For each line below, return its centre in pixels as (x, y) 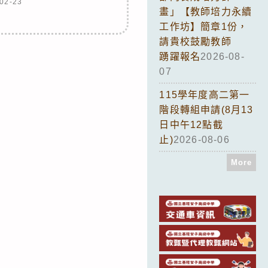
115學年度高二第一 (205, 95)
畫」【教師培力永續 (206, 11)
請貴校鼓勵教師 (195, 41)
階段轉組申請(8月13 (206, 109)
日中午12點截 (191, 124)
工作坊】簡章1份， (204, 26)
